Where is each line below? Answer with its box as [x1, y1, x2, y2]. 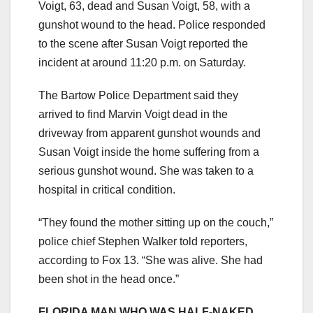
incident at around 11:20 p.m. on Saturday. [38, 57, 246, 69]
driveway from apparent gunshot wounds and [38, 127, 261, 140]
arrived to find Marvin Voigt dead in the [38, 108, 228, 121]
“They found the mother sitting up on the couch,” [38, 217, 273, 229]
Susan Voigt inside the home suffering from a [38, 146, 259, 159]
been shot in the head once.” [38, 273, 179, 286]
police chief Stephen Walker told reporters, [38, 235, 247, 248]
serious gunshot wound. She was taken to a [38, 165, 254, 177]
